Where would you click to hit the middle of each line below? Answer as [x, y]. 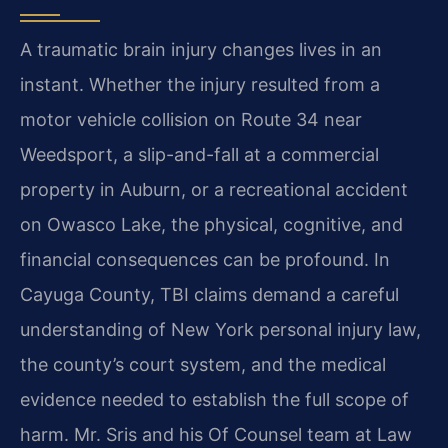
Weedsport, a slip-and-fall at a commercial [199, 154]
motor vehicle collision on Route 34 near [191, 119]
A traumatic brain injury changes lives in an [201, 49]
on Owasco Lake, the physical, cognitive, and [211, 224]
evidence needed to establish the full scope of [214, 399]
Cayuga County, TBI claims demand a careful [209, 294]
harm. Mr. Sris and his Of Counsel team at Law [216, 434]
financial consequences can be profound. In [205, 259]
